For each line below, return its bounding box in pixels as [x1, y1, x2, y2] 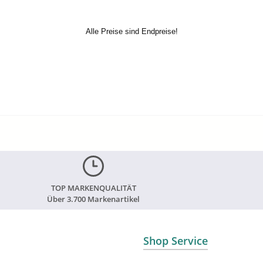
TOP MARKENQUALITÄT [50, 183, 136, 193]
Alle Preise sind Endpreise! [85, 27, 178, 36]
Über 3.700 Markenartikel [47, 194, 140, 204]
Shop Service [143, 234, 208, 248]
